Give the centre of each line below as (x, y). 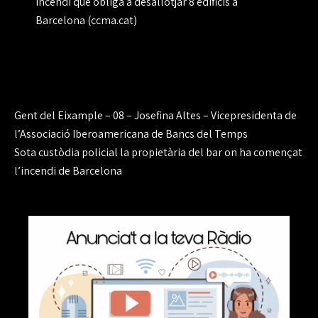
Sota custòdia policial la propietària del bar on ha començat (158, 153)
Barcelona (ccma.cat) (86, 21)
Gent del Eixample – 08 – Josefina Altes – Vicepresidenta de (155, 116)
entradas (56, 159)
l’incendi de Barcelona (68, 171)
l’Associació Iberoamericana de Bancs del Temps (131, 134)
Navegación (70, 117)
